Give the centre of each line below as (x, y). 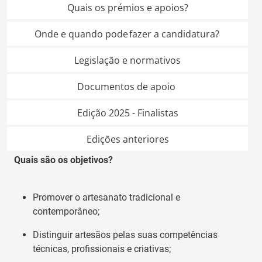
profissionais (97, 249)
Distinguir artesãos (73, 235)
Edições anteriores (127, 139)
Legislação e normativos (127, 60)
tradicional (152, 197)
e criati (139, 249)
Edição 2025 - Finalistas (127, 113)
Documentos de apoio (127, 86)
